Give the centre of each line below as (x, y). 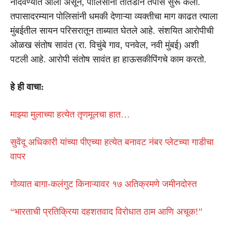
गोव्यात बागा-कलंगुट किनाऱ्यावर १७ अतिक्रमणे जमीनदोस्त (104, 184)
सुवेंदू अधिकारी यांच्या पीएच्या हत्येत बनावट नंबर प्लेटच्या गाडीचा (112, 142)
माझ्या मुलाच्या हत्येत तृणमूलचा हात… (70, 114)
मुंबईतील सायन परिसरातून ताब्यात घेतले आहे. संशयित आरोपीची (112, 30)
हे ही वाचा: (27, 87)
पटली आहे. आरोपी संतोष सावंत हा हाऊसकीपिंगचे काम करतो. (108, 59)
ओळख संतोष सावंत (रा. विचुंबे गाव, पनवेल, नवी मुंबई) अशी (105, 45)
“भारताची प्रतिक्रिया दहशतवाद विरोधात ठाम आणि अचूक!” (106, 211)
